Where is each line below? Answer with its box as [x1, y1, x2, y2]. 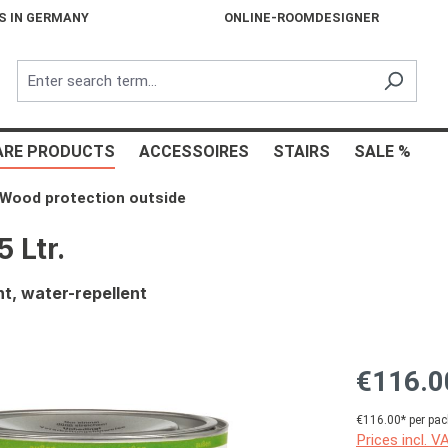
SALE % [354, 142, 411, 161]
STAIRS [273, 142, 330, 161]
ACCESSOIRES [139, 142, 249, 161]
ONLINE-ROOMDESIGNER [224, 9, 380, 25]
